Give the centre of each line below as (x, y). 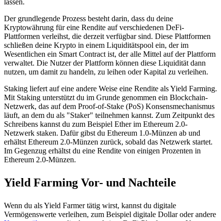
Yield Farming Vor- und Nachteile (90, 182)
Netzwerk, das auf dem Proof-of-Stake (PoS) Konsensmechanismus (109, 106)
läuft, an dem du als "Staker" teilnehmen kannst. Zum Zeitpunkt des (109, 115)
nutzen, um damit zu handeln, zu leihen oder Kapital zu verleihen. (106, 72)
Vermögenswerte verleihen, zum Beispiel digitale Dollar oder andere (110, 214)
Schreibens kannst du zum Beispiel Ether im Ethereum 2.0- (96, 124)
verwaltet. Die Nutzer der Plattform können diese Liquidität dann (105, 63)
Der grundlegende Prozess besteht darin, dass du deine (89, 18)
